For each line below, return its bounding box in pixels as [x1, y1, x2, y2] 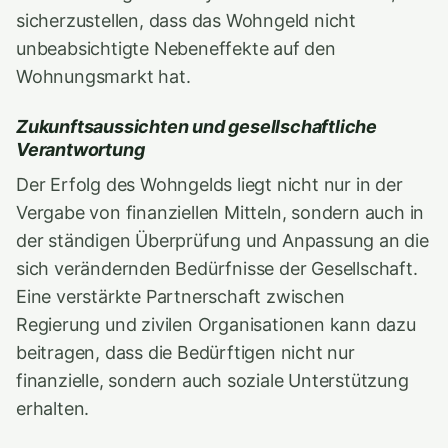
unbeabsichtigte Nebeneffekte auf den [16, 38, 336, 59]
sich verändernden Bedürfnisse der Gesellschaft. [16, 258, 418, 279]
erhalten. [16, 398, 90, 419]
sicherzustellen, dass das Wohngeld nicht [16, 10, 357, 31]
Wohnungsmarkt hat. [16, 66, 191, 87]
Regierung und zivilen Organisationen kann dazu [16, 314, 416, 335]
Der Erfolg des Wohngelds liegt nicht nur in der [16, 174, 403, 195]
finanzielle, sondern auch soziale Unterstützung [16, 370, 409, 391]
